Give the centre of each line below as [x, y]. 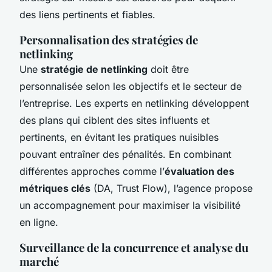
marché [39, 261]
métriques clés [55, 188]
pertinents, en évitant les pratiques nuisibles [119, 137]
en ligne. [39, 222]
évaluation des [199, 171]
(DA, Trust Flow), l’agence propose [172, 188]
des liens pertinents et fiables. [87, 14]
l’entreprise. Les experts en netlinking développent [134, 103]
